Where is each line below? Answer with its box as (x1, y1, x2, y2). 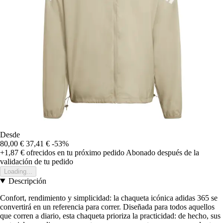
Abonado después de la (126, 148, 199, 157)
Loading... (4, 167, 32, 175)
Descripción (8, 176, 46, 185)
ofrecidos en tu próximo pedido (24, 148, 124, 157)
